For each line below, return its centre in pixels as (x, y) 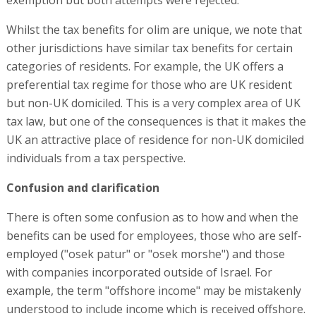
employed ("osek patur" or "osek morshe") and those (145, 254)
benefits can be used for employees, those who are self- (154, 236)
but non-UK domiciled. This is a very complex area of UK (153, 103)
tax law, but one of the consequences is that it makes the (156, 121)
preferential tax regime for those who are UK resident (149, 85)
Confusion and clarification (83, 188)
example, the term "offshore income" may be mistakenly (153, 291)
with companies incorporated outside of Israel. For (139, 272)
